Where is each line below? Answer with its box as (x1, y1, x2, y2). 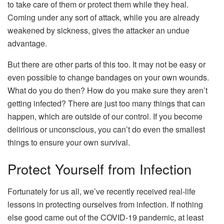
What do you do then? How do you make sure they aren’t (7, 84, 207, 96)
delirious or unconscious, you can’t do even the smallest (7, 123, 205, 135)
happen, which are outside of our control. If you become (7, 110, 202, 122)
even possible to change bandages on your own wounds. (7, 71, 209, 83)
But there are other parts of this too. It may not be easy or (7, 58, 205, 70)
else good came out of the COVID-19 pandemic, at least (7, 211, 203, 223)
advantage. (7, 37, 47, 49)
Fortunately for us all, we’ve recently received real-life (7, 185, 195, 197)
